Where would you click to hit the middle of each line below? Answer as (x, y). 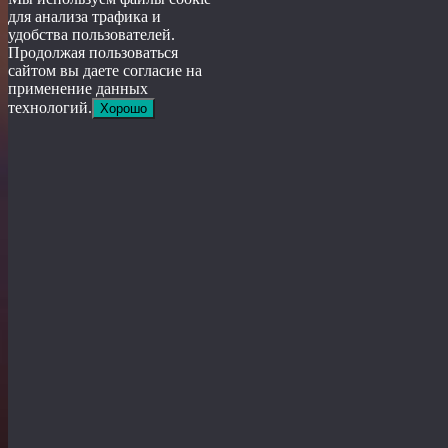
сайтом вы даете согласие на (105, 71)
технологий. (50, 108)
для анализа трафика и (84, 17)
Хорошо (123, 109)
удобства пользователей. (91, 35)
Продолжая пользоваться (93, 53)
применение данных (78, 89)
